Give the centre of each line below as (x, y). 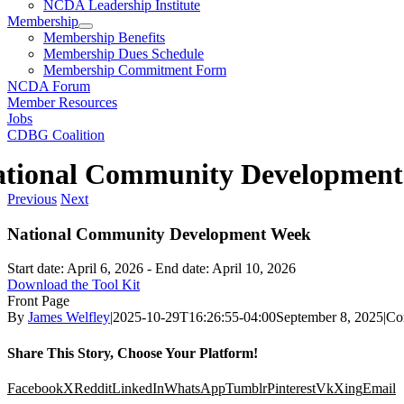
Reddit (93, 388)
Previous (32, 199)
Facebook (35, 388)
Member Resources (62, 102)
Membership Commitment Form (135, 70)
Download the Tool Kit (73, 285)
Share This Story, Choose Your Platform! (133, 353)
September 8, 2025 (330, 317)
